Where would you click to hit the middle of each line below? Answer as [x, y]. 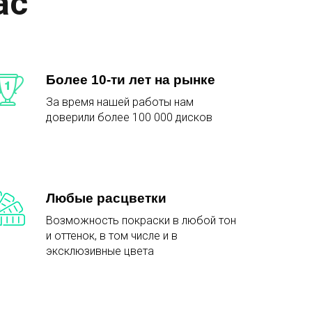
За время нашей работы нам [120, 102]
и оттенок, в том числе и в [112, 236]
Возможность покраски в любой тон [141, 221]
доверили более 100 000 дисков [129, 118]
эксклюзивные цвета [100, 251]
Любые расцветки [106, 198]
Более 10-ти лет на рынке [131, 80]
